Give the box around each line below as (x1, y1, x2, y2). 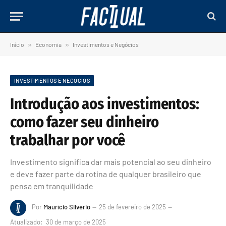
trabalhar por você (10, 131, 126, 149)
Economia (35, 41, 62, 48)
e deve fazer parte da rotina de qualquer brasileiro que (10, 169, 201, 179)
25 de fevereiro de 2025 (99, 203, 166, 211)
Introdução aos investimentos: (10, 95, 199, 113)
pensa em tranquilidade (10, 181, 93, 191)
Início (10, 41, 24, 48)
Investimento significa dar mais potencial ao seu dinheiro (10, 157, 211, 166)
